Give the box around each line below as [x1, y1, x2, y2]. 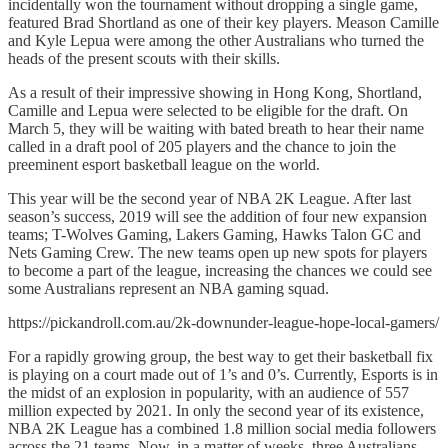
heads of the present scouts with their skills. [8, 49, 280, 67]
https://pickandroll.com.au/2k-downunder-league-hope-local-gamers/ [8, 313, 439, 331]
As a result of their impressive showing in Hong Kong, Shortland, [8, 83, 422, 101]
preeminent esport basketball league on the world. [8, 155, 320, 173]
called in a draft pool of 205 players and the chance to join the [8, 137, 396, 155]
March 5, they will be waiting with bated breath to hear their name [8, 119, 424, 137]
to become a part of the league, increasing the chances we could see [8, 261, 432, 279]
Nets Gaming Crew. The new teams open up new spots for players [8, 243, 427, 261]
